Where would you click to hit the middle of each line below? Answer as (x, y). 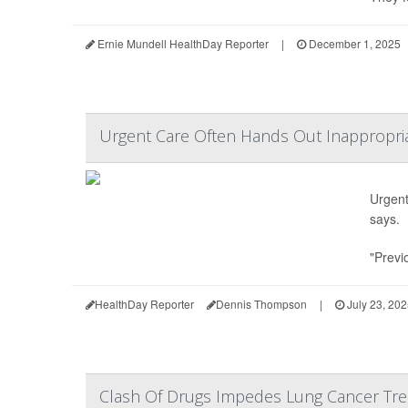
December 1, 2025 (353, 43)
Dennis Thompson (261, 304)
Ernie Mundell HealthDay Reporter (182, 43)
